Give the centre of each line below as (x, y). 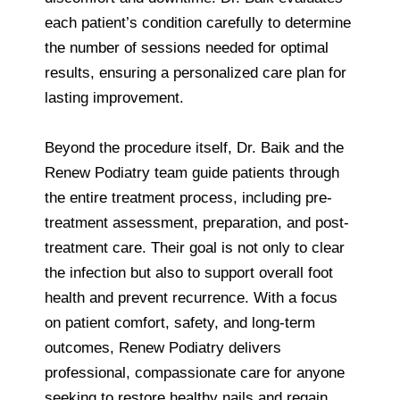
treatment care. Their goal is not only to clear (195, 247)
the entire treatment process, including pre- (188, 197)
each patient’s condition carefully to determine (198, 22)
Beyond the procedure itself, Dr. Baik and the (194, 147)
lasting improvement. (114, 97)
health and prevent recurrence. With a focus (191, 297)
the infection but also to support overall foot (189, 272)
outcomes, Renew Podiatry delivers (163, 347)
